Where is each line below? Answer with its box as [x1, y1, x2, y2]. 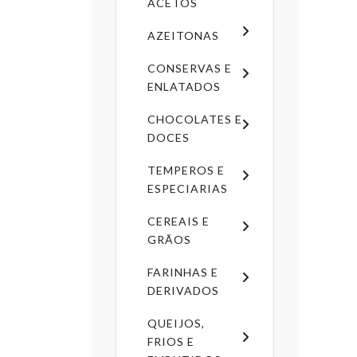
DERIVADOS [147, 283, 219, 297]
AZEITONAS [147, 28, 219, 42]
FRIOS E [147, 334, 194, 348]
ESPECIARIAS [147, 181, 228, 195]
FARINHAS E [147, 265, 218, 279]
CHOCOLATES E [147, 112, 242, 126]
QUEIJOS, [147, 316, 205, 330]
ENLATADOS [147, 79, 221, 93]
